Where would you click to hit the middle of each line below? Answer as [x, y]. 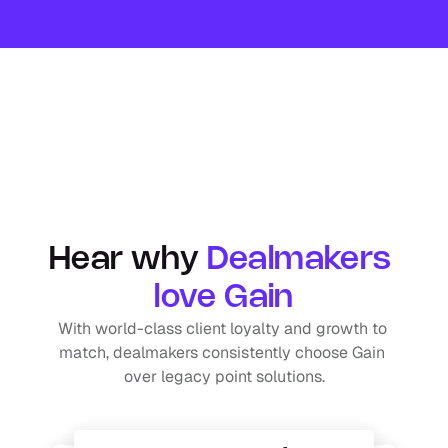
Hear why [127, 260]
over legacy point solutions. [224, 377]
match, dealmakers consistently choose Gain [222, 353]
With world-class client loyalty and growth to [222, 329]
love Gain [224, 298]
